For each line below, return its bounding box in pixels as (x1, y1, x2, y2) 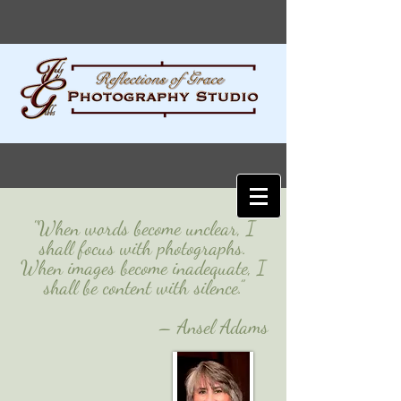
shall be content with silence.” (43, 276, 243, 300)
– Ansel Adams (158, 315, 269, 339)
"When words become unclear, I (31, 217, 255, 241)
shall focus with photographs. (39, 236, 247, 260)
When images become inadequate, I (21, 256, 266, 280)
